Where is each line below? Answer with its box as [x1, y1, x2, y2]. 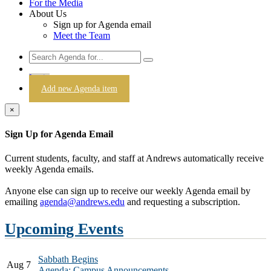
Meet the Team [53, 30, 110, 41]
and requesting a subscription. [125, 196, 240, 207]
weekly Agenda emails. [5, 163, 94, 174]
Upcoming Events [5, 220, 123, 238]
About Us [29, 8, 67, 19]
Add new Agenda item [41, 84, 117, 94]
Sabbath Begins [38, 253, 98, 264]
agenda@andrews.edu [40, 196, 125, 207]
